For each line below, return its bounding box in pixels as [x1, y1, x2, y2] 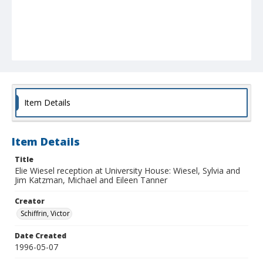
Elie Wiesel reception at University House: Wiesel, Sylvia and [15, 165, 240, 177]
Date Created [15, 231, 66, 241]
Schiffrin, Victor [21, 208, 70, 219]
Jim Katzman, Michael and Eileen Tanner [15, 174, 167, 186]
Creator [15, 196, 45, 207]
